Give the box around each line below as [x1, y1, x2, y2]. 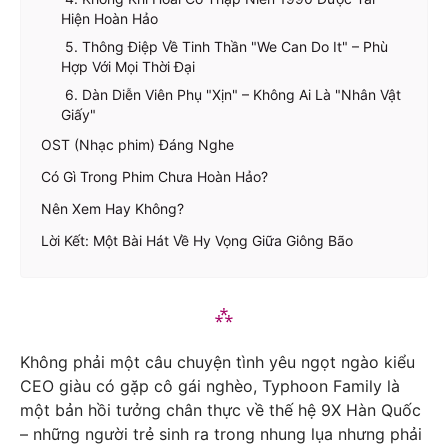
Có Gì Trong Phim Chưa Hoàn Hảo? [41, 167, 268, 185]
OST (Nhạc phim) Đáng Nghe [41, 135, 234, 153]
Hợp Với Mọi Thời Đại [61, 57, 195, 75]
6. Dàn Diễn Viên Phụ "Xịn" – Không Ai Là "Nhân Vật [61, 85, 401, 103]
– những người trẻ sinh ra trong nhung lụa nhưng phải [20, 423, 422, 444]
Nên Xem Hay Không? [41, 199, 184, 217]
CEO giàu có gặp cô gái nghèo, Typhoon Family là [20, 375, 400, 396]
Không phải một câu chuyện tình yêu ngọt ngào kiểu [20, 351, 415, 372]
